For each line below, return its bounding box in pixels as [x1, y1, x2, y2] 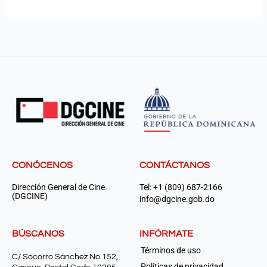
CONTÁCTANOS [139, 160, 210, 170]
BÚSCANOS [12, 228, 64, 238]
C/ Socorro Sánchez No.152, [12, 252, 118, 261]
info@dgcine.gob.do [139, 194, 215, 204]
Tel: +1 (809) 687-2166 [139, 182, 222, 192]
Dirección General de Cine [12, 182, 105, 192]
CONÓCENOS [12, 160, 73, 170]
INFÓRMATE [139, 228, 193, 238]
